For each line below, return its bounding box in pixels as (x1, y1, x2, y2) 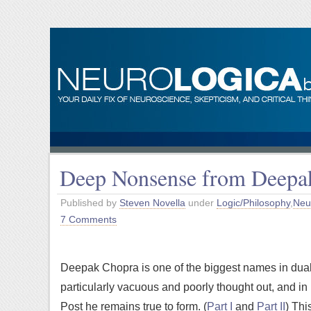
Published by (60, 197, 119, 208)
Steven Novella (119, 197, 185, 208)
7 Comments (60, 214, 117, 225)
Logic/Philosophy (217, 197, 290, 208)
